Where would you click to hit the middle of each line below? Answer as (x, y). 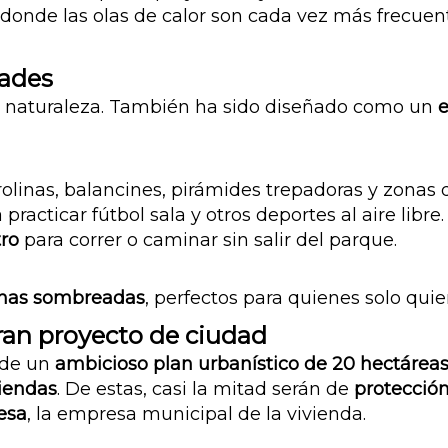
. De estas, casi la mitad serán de (205, 389)
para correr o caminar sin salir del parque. (208, 240)
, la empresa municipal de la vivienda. (196, 414)
